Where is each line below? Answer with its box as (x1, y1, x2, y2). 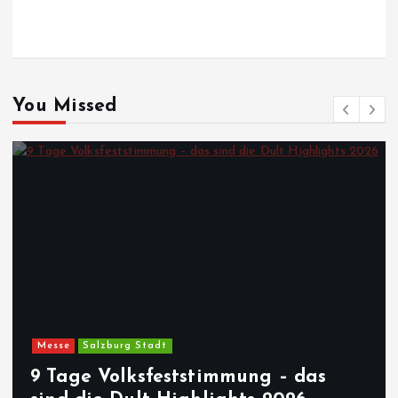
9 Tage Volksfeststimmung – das (30, 368, 327, 387)
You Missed (12, 97, 117, 116)
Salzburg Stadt (83, 340, 168, 351)
